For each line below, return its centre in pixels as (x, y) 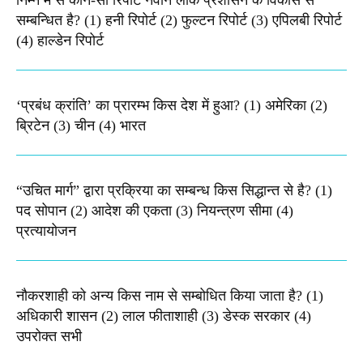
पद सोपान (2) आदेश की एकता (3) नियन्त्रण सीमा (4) (155, 211)
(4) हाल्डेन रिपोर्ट (60, 41)
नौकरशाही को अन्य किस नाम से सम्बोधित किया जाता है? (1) (170, 296)
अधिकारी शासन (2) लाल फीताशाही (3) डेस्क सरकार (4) (164, 316)
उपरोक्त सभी (49, 337)
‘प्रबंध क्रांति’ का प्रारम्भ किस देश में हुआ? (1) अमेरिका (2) (172, 106)
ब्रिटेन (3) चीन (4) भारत (81, 126)
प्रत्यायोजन (46, 231)
